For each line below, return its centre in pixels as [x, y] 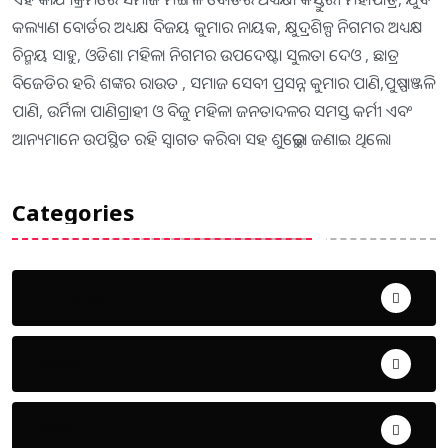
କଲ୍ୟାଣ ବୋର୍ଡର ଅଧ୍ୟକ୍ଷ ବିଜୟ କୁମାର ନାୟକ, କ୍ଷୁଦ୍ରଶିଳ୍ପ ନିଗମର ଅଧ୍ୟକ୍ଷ [217, 27]
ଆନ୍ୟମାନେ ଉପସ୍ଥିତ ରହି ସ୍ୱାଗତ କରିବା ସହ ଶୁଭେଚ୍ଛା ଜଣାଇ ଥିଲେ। [202, 139]
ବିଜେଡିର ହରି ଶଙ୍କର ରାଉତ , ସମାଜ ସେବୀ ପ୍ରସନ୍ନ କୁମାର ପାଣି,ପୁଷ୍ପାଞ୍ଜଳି [223, 83]
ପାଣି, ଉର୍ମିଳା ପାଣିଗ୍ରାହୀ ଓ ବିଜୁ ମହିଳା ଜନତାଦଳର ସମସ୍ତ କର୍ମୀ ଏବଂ [212, 111]
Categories [73, 211]
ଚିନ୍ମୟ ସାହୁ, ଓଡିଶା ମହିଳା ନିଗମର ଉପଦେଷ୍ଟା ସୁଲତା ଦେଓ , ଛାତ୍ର [205, 55]
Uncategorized [99, 295]
